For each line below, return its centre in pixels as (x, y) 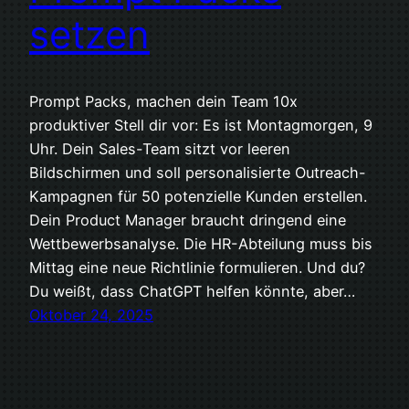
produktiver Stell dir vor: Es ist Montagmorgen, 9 (201, 126)
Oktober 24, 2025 (91, 315)
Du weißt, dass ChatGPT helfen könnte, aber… (192, 292)
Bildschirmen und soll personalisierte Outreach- (198, 173)
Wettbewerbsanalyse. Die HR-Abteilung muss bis (201, 244)
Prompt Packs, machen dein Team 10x (163, 102)
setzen (89, 35)
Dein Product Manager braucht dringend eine (188, 220)
